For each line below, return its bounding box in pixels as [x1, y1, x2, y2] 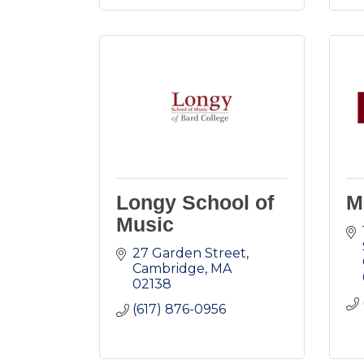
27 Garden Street [132, 245, 246, 262]
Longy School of [116, 191, 274, 214]
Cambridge [132, 261, 205, 277]
